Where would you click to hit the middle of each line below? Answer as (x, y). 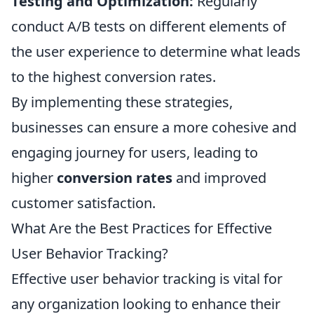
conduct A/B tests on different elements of (149, 26)
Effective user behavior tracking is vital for (147, 279)
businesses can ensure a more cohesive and (154, 127)
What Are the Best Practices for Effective (142, 228)
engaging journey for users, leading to (135, 152)
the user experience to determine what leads (156, 52)
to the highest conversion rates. (114, 77)
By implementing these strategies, (122, 102)
